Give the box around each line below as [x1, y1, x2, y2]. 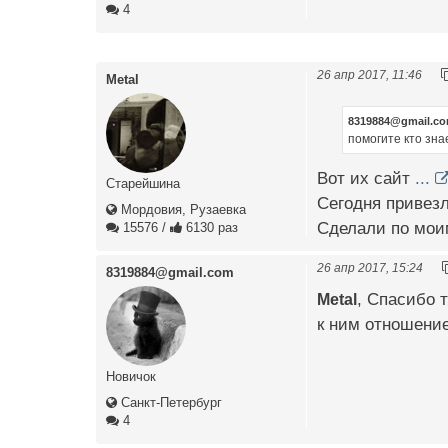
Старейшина [106, 175, 180, 191]
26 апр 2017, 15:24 [317, 260, 423, 274]
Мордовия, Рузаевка [117, 201, 246, 217]
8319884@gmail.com [106, 264, 234, 280]
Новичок [106, 368, 156, 384]
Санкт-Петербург [117, 394, 222, 410]
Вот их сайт [317, 169, 415, 189]
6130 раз [182, 219, 238, 235]
